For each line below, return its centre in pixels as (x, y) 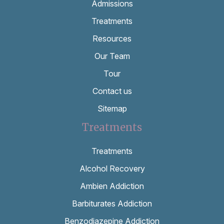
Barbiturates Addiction (112, 203)
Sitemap (112, 108)
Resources (112, 38)
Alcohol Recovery (112, 168)
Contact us (112, 91)
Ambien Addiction (112, 186)
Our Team (112, 56)
